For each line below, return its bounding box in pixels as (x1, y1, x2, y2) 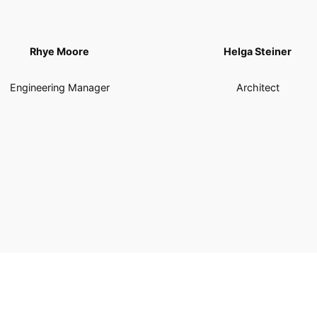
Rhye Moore (30, 45, 89, 58)
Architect (236, 81, 279, 94)
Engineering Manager (9, 81, 110, 94)
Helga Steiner (224, 45, 292, 58)
